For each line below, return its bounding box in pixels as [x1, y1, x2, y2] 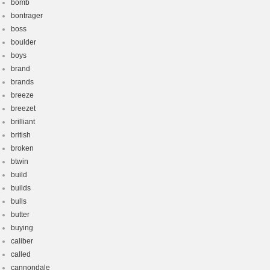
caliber [11, 237, 33, 245]
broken [11, 144, 34, 152]
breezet [11, 104, 36, 113]
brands [11, 78, 34, 86]
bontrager [11, 11, 43, 20]
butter [11, 210, 30, 219]
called [11, 250, 31, 259]
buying [11, 224, 33, 232]
